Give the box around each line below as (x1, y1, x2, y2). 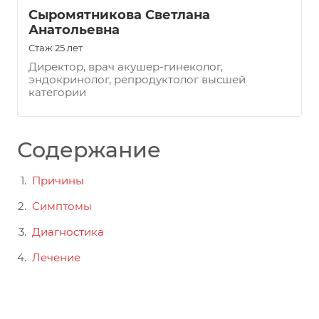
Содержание (17, 137, 161, 163)
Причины (32, 174, 84, 187)
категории (28, 85, 86, 99)
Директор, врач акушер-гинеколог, (28, 60, 223, 73)
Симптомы (32, 199, 92, 213)
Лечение (32, 251, 80, 264)
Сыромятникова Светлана (28, 7, 210, 23)
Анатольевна (28, 22, 120, 38)
